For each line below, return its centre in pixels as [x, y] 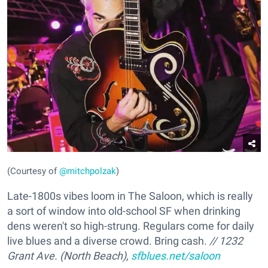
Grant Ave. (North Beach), [69, 255]
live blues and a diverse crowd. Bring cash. [108, 240]
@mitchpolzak [88, 171]
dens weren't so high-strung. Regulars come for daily [131, 226]
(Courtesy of [33, 171]
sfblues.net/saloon [176, 255]
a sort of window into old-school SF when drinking [124, 211]
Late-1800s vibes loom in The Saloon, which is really [130, 196]
